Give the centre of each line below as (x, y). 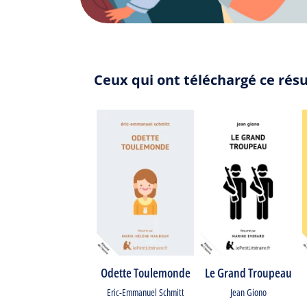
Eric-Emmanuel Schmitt (145, 292)
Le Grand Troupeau (248, 273)
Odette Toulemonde (145, 273)
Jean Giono (248, 292)
